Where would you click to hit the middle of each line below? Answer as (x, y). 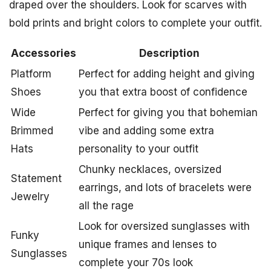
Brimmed (32, 131)
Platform (31, 74)
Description (169, 53)
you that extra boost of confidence (163, 92)
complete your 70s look (136, 263)
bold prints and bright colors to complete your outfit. (135, 23)
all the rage (106, 206)
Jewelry (30, 197)
